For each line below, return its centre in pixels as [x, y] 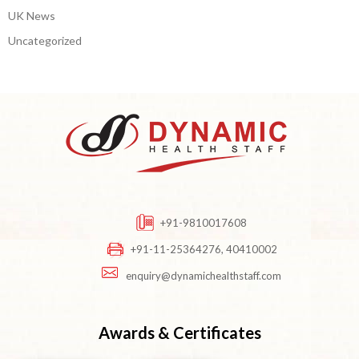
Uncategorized [45, 40]
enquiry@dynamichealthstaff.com [204, 275]
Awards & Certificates [179, 332]
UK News [32, 15]
